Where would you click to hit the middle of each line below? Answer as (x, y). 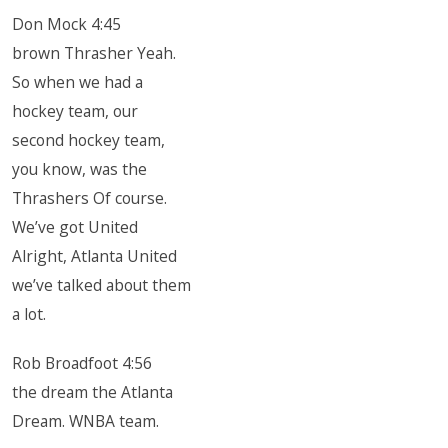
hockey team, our (75, 111)
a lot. (29, 314)
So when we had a (78, 82)
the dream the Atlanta (93, 392)
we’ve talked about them (102, 285)
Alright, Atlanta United (95, 256)
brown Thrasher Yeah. (94, 53)
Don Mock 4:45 (67, 24)
